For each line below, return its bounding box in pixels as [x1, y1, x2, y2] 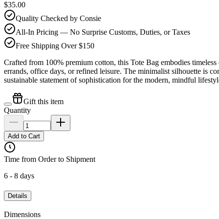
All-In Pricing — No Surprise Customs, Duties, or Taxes [16, 28, 190, 37]
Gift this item [23, 97, 64, 106]
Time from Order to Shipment [4, 155, 95, 164]
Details [8, 192, 27, 199]
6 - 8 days [4, 172, 34, 180]
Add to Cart [8, 132, 40, 140]
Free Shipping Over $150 [16, 42, 94, 50]
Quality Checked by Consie [16, 14, 101, 23]
